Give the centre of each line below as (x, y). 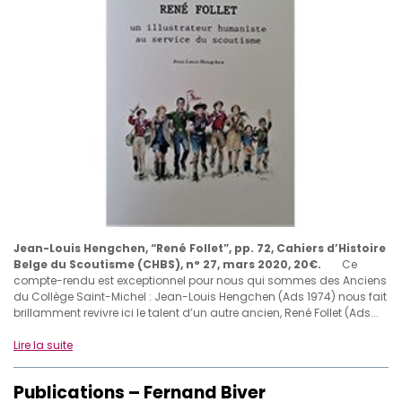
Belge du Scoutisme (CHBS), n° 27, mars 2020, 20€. (167, 265)
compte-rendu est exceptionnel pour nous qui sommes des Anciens (200, 281)
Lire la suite (43, 345)
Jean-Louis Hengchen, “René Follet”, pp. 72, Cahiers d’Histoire (200, 249)
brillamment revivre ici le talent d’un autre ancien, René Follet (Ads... (196, 313)
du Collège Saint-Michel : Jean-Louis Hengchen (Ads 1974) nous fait (200, 297)
